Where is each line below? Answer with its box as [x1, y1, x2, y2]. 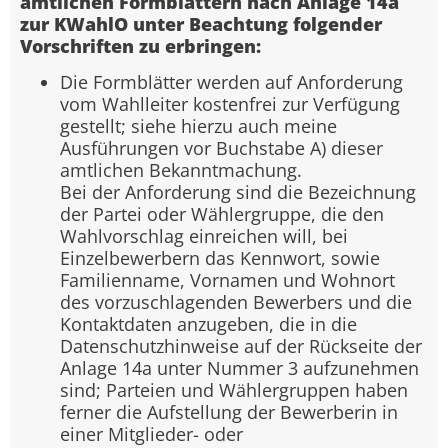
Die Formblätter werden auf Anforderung [60, 70, 403, 95]
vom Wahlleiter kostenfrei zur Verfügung [60, 92, 400, 117]
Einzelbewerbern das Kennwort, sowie [60, 246, 380, 271]
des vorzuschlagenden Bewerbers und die [60, 290, 412, 315]
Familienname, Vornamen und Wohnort [60, 268, 395, 293]
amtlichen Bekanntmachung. [60, 158, 302, 183]
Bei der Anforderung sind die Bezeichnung [60, 180, 416, 205]
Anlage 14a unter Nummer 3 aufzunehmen [60, 356, 419, 381]
